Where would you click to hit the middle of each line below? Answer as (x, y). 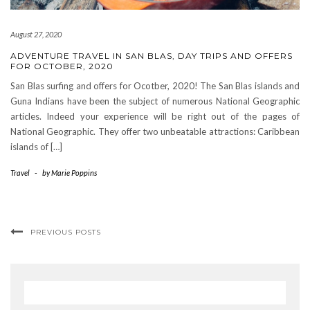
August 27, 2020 (36, 34)
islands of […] (36, 146)
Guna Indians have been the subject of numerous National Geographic (155, 101)
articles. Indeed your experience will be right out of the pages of (155, 116)
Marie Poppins (74, 172)
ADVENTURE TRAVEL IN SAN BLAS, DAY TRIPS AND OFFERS (152, 55)
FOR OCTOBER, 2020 (62, 66)
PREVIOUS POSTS (66, 232)
